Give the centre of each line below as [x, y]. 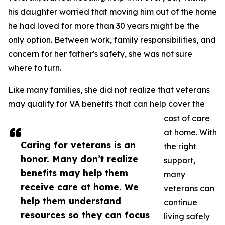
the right [180, 146]
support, [180, 160]
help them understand [71, 201]
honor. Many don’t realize [79, 159]
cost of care [187, 118]
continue [181, 202]
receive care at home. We [80, 187]
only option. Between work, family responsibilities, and [112, 40]
